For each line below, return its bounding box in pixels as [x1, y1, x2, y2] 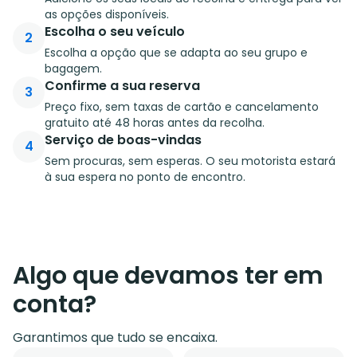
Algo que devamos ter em [13, 258, 324, 292]
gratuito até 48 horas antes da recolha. [45, 114, 265, 131]
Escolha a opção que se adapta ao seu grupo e [45, 44, 308, 61]
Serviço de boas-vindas [45, 130, 202, 149]
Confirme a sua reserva [45, 76, 200, 95]
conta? [13, 287, 96, 321]
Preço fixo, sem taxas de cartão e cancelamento [45, 98, 319, 115]
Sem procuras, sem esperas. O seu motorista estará [45, 152, 335, 169]
